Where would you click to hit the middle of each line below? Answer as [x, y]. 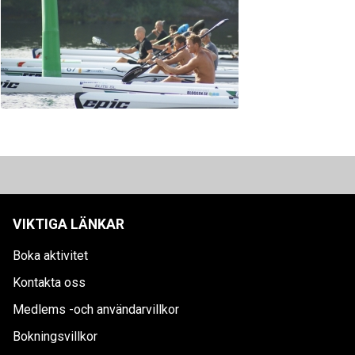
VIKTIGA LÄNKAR [69, 224]
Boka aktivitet [50, 256]
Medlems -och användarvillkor [96, 309]
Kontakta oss [49, 282]
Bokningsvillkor [55, 336]
